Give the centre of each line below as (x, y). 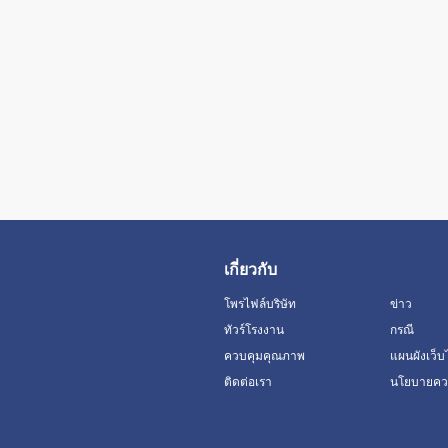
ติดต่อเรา (248, 382)
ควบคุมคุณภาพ (264, 356)
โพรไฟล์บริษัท (260, 304)
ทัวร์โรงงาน (254, 330)
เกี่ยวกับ (250, 269)
